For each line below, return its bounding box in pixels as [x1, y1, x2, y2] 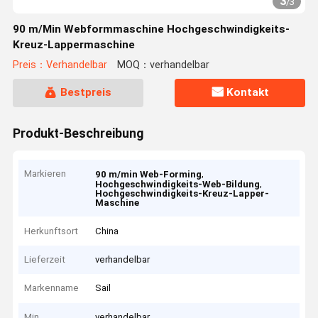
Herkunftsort [24, 225, 79, 236]
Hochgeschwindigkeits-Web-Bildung [95, 179, 261, 190]
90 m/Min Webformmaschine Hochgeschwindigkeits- [12, 23, 290, 35]
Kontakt [226, 86, 270, 99]
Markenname [24, 283, 79, 294]
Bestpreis [60, 86, 111, 99]
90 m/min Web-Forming [95, 169, 202, 180]
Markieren [24, 168, 67, 180]
